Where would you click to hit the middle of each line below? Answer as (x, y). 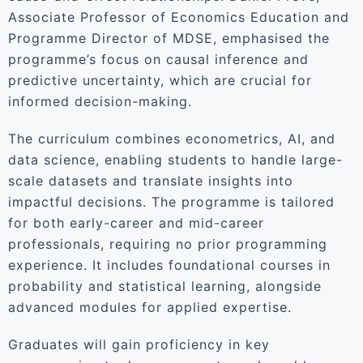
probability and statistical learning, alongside (165, 286)
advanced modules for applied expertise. (150, 307)
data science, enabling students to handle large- (175, 160)
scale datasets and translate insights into (151, 181)
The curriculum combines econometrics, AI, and (172, 139)
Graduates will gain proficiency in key (139, 344)
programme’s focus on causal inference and (158, 59)
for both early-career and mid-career (136, 223)
